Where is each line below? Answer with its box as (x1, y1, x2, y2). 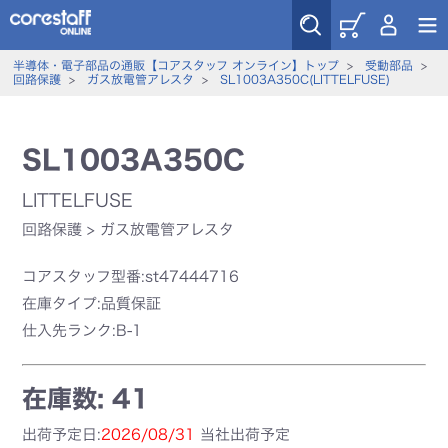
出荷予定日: (22, 427, 102, 442)
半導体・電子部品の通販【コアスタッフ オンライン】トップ (12, 59, 339, 71)
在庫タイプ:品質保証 (22, 296, 162, 311)
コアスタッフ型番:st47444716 (22, 269, 240, 284)
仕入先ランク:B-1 (22, 323, 143, 338)
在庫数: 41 (22, 386, 151, 411)
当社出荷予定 (195, 427, 291, 442)
